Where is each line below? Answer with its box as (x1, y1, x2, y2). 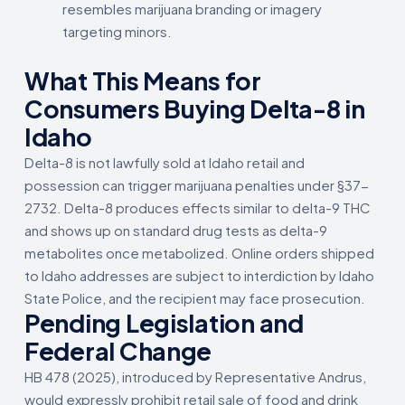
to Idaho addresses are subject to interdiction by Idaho (24, 266, 374, 284)
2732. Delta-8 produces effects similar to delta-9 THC (24, 198, 371, 216)
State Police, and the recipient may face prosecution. (24, 288, 365, 306)
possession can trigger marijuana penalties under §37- (24, 175, 369, 193)
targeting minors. (62, 22, 172, 40)
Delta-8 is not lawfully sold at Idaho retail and (24, 153, 305, 171)
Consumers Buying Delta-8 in (24, 92, 365, 124)
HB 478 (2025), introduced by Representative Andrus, (24, 367, 366, 385)
